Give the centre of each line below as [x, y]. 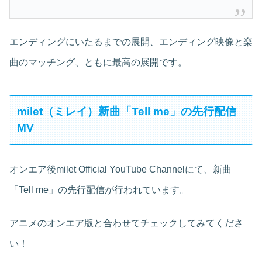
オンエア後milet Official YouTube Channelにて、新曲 [120, 169]
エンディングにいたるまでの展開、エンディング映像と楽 [131, 42]
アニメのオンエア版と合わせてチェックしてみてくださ [126, 223]
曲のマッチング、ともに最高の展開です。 [98, 63]
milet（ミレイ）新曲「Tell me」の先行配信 [127, 112]
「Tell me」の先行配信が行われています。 [99, 189]
